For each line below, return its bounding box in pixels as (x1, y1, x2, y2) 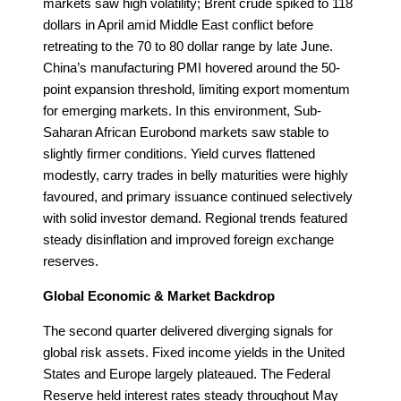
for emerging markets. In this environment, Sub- (43, 102, 321, 118)
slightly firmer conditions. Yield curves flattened (43, 145, 315, 161)
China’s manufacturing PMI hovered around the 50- (43, 59, 340, 75)
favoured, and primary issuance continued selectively (43, 188, 353, 204)
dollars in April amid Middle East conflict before (43, 16, 313, 32)
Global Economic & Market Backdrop (43, 287, 275, 303)
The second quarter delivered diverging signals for (43, 322, 333, 338)
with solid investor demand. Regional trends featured (43, 209, 347, 226)
